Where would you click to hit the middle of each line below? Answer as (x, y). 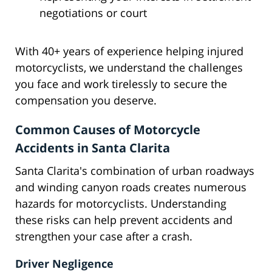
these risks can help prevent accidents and (124, 220)
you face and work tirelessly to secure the (121, 84)
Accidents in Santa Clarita (93, 148)
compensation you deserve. (86, 100)
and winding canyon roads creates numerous (131, 187)
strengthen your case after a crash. (104, 236)
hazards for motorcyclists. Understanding (121, 204)
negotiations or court (93, 13)
